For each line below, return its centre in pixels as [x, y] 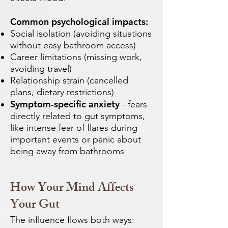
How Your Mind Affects [72, 189]
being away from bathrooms [67, 151]
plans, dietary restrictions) [62, 92]
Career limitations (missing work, [76, 57]
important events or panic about [76, 139]
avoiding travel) [41, 69]
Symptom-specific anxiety [65, 104]
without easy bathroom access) [73, 45]
